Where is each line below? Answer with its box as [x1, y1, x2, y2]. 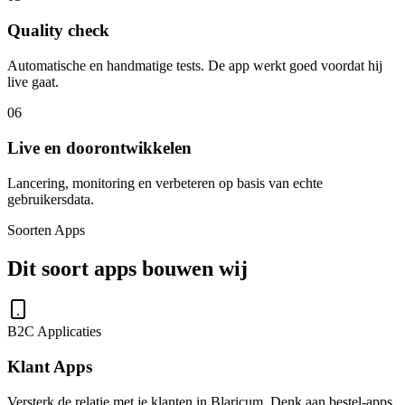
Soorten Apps [7, 221, 85, 238]
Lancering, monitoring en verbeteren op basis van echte [7, 174, 323, 191]
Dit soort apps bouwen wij [7, 256, 248, 280]
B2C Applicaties [7, 324, 101, 340]
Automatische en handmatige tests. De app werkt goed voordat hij [7, 58, 382, 74]
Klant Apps [7, 357, 92, 377]
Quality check [7, 21, 109, 41]
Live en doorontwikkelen [7, 137, 192, 157]
